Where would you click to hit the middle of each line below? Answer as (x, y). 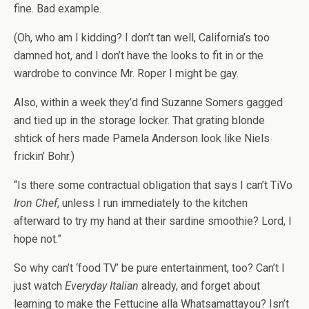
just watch (39, 286)
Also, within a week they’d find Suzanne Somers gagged (148, 102)
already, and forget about (199, 286)
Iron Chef (36, 203)
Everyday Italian (102, 286)
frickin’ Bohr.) (44, 156)
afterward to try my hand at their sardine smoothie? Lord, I (153, 221)
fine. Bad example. (58, 9)
